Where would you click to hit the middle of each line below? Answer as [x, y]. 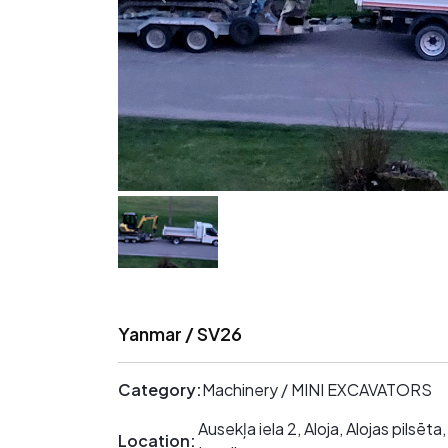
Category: [160, 389]
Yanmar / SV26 [180, 333]
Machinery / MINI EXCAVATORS [317, 389]
